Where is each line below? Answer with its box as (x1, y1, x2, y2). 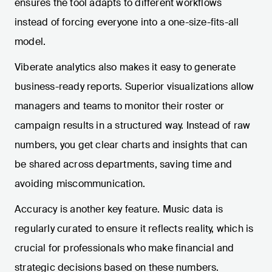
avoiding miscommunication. (15, 177, 146, 191)
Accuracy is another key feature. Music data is (15, 203, 223, 216)
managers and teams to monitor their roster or (15, 100, 225, 113)
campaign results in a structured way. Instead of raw (15, 119, 251, 132)
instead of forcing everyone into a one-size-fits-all (15, 16, 239, 29)
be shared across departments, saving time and (15, 158, 233, 171)
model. (15, 35, 46, 49)
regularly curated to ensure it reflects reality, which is (15, 222, 254, 236)
